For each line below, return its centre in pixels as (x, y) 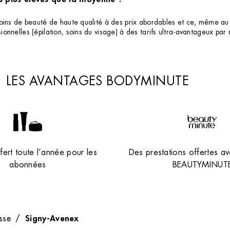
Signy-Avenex (52, 218)
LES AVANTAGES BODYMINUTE (98, 81)
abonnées (28, 165)
